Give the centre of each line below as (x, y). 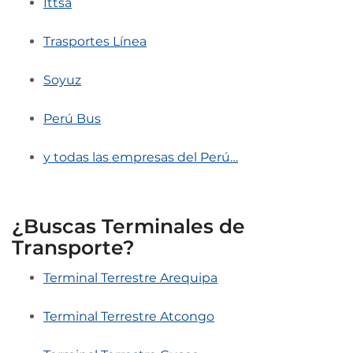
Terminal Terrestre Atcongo (129, 316)
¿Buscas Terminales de (128, 226)
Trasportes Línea (95, 41)
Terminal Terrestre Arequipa (130, 277)
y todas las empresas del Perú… (141, 157)
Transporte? (73, 247)
